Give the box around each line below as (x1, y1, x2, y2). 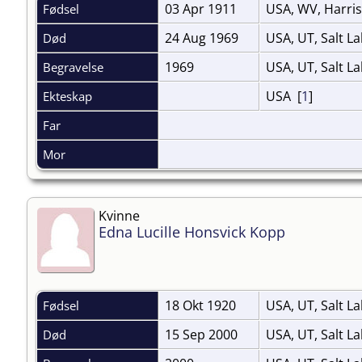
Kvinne (99, 206, 140, 225)
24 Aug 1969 (165, 28, 242, 47)
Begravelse (43, 58, 107, 75)
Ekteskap (43, 87, 95, 104)
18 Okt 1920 (165, 296, 239, 314)
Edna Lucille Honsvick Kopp (99, 221, 285, 242)
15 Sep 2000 (165, 325, 241, 343)
